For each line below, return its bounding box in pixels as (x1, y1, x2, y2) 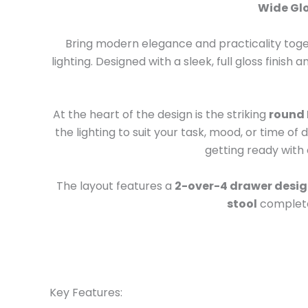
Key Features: (49, 285, 122, 300)
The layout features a (56, 177, 175, 194)
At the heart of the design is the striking (52, 107, 269, 123)
